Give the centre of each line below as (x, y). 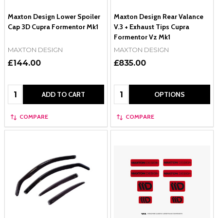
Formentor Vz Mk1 (142, 37)
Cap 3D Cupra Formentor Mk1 (53, 27)
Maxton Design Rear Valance (159, 16)
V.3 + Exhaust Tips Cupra (152, 27)
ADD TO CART (64, 95)
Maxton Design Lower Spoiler (54, 16)
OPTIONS (170, 95)
